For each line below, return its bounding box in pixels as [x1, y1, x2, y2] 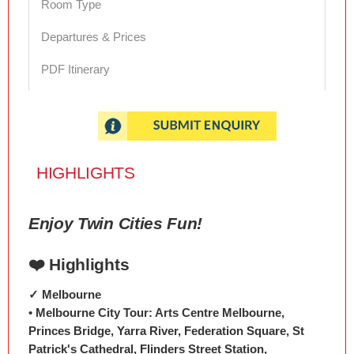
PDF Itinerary [41, 62, 110, 76]
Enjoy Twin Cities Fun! [28, 214, 203, 232]
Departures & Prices [41, 30, 146, 43]
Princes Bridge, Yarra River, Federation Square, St [28, 324, 304, 337]
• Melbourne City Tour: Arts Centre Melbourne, [28, 306, 284, 319]
